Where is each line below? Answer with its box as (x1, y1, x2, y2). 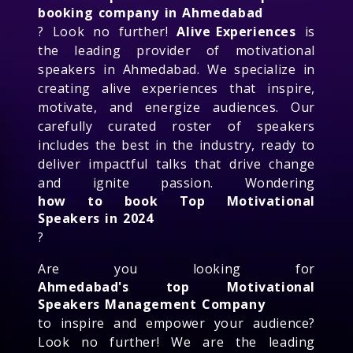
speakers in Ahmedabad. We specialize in (38, 60, 315, 78)
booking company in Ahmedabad (38, 3, 263, 21)
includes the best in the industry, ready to (38, 136, 315, 154)
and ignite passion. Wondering (38, 173, 315, 191)
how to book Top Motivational (38, 191, 315, 210)
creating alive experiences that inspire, (38, 79, 315, 97)
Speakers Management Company (38, 295, 266, 313)
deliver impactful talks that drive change (38, 154, 315, 173)
